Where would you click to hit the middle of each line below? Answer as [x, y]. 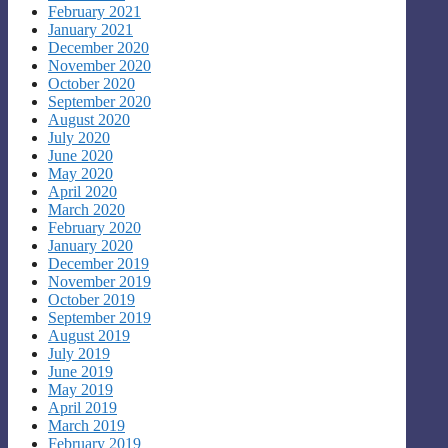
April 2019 [82, 407]
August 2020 [89, 119]
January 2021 [90, 29]
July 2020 [79, 137]
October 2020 [91, 83]
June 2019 [80, 371]
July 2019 [79, 353]
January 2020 [90, 245]
